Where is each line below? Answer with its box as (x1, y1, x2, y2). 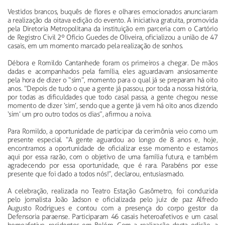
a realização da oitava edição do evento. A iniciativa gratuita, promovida (8, 16, 217, 25)
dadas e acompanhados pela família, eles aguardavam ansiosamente (8, 67, 217, 76)
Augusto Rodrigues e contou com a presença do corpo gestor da (8, 203, 217, 212)
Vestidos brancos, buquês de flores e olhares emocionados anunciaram (8, 7, 217, 16)
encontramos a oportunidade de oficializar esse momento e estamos (8, 144, 217, 153)
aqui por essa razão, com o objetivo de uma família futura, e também (8, 152, 217, 161)
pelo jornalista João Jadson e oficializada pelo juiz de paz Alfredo (8, 195, 217, 204)
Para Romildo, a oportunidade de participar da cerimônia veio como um (8, 127, 217, 136)
